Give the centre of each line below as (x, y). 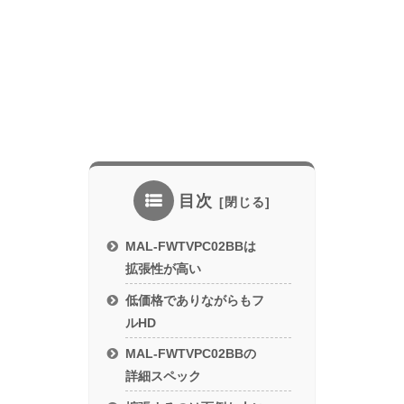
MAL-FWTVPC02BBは (191, 247)
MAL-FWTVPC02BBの (191, 354)
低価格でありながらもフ (195, 300)
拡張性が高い (164, 269)
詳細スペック (164, 376)
